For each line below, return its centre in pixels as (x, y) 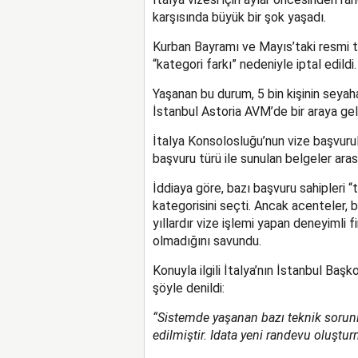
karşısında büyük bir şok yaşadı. (239, 17)
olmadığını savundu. (207, 241)
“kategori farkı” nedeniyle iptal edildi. (254, 64)
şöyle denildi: (188, 288)
